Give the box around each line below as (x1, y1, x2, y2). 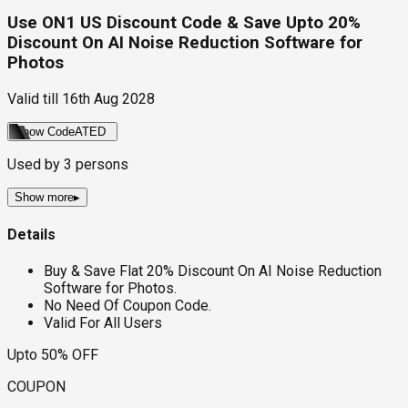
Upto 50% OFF (7, 346, 98, 364)
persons (72, 155, 128, 173)
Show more (15, 189, 74, 204)
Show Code (15, 124, 75, 138)
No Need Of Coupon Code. (44, 297, 211, 315)
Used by (7, 155, 64, 173)
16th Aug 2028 (62, 89, 155, 107)
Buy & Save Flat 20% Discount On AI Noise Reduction (44, 262, 382, 280)
